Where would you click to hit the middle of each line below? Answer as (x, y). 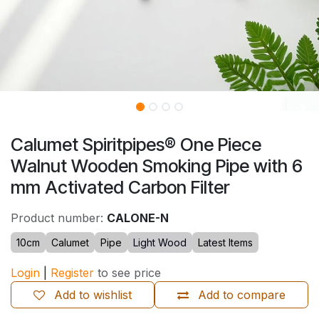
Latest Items (225, 243)
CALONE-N (138, 218)
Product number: (59, 218)
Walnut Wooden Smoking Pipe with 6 (157, 166)
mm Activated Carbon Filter (120, 188)
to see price (129, 273)
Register (72, 273)
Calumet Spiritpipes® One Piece (136, 145)
